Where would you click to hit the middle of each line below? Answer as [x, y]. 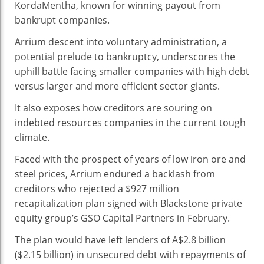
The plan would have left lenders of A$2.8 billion [120, 240]
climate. [32, 137]
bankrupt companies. [62, 20]
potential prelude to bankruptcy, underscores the [125, 57]
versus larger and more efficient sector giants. [117, 86]
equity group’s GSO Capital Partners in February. [122, 218]
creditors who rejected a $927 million [97, 189]
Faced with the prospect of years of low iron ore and [130, 159]
